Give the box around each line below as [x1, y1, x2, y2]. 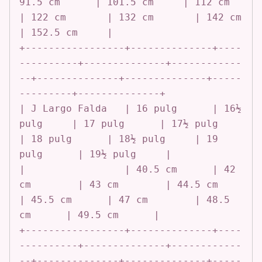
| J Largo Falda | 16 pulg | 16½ [19, 102, 242, 114]
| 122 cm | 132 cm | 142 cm [19, 11, 242, 23]
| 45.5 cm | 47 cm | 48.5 [19, 194, 230, 205]
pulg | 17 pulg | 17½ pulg [19, 118, 218, 129]
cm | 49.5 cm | [19, 209, 160, 220]
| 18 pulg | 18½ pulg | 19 [19, 133, 218, 144]
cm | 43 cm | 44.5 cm [19, 178, 218, 190]
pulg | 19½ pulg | [19, 148, 171, 160]
